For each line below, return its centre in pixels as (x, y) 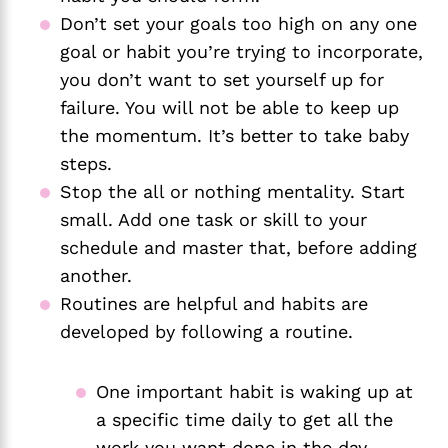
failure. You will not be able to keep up (229, 107)
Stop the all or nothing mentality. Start (232, 191)
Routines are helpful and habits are (214, 303)
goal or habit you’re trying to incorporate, (241, 51)
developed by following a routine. (206, 331)
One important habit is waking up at (254, 391)
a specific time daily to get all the (244, 419)
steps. (86, 163)
